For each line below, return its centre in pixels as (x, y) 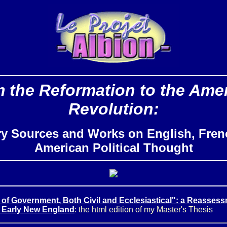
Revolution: (113, 109)
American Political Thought (113, 148)
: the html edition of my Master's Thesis (144, 210)
